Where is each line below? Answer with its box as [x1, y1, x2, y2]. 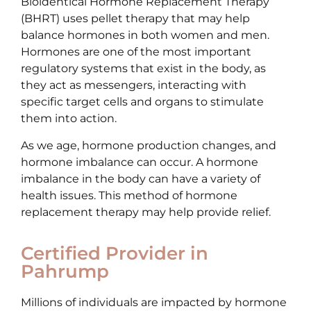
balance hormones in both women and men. [21, 28, 269, 42]
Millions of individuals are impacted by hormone [21, 296, 287, 310]
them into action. [21, 112, 117, 126]
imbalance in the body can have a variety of [21, 171, 260, 185]
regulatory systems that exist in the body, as [21, 62, 266, 76]
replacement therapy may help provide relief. [21, 205, 271, 219]
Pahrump [21, 260, 109, 283]
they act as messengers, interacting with [21, 78, 246, 92]
